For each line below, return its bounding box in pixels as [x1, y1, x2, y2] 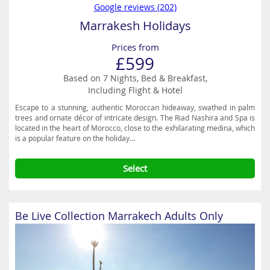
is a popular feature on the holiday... [15, 133, 135, 143]
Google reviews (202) [93, 1, 177, 13]
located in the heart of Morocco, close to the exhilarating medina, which [15, 123, 255, 133]
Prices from [111, 41, 159, 53]
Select [123, 162, 147, 174]
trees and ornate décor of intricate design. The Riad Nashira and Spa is [15, 113, 255, 122]
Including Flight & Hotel [87, 84, 183, 96]
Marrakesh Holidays [79, 17, 191, 34]
